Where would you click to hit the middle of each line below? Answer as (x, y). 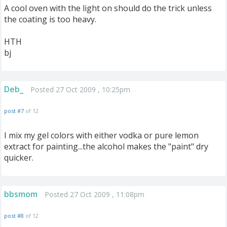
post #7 (14, 111)
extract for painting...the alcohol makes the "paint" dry (106, 146)
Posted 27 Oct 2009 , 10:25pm (80, 89)
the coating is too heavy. (50, 19)
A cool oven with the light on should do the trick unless (108, 8)
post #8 (14, 216)
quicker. (19, 158)
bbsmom (21, 194)
